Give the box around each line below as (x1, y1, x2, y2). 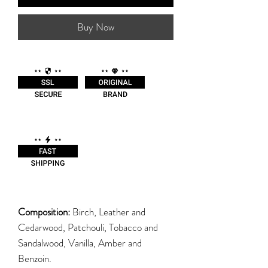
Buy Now (77, 19, 114, 34)
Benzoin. (18, 251, 51, 266)
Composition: (18, 204, 72, 219)
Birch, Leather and (72, 204, 145, 219)
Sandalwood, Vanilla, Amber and (18, 235, 142, 250)
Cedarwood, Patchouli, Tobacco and (18, 220, 158, 234)
